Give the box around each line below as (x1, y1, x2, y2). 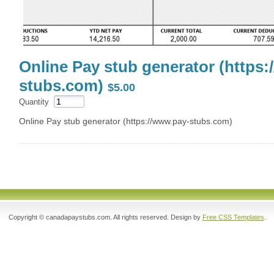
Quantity (19, 98, 49, 106)
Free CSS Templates (202, 213, 264, 221)
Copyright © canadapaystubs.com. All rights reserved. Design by (8, 213, 202, 221)
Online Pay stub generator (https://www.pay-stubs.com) (19, 116, 232, 126)
